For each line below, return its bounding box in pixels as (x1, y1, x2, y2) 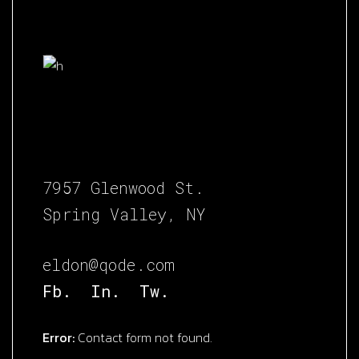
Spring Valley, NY (42, 204, 207, 224)
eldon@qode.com (42, 254, 175, 275)
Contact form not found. (75, 328, 213, 347)
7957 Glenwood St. (42, 177, 205, 198)
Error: (42, 328, 75, 347)
